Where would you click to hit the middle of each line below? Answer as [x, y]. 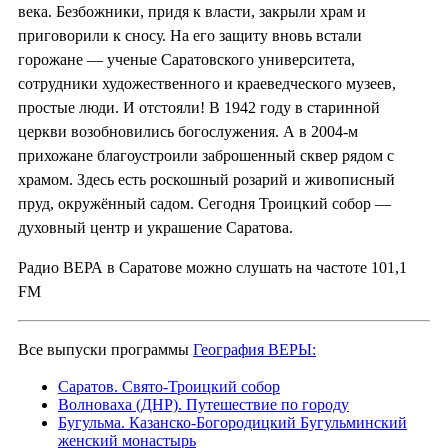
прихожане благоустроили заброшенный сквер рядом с [206, 155]
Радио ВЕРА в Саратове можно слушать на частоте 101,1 [212, 267]
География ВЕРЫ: [254, 349]
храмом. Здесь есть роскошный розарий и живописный [206, 179]
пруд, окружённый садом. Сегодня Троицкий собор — [204, 203]
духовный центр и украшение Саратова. [155, 227]
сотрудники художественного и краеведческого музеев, [207, 83]
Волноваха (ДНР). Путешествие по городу [203, 404]
